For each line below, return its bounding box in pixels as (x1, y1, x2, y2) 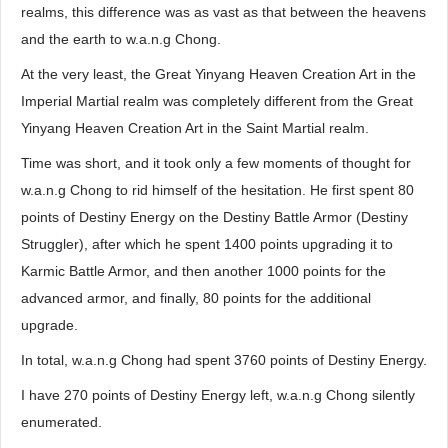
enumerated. (21, 414, 102, 430)
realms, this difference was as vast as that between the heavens (21, 4, 426, 20)
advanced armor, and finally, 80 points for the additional (21, 290, 371, 306)
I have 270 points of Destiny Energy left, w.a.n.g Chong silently (21, 387, 415, 403)
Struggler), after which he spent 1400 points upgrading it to (21, 236, 393, 252)
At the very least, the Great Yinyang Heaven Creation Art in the (21, 66, 416, 82)
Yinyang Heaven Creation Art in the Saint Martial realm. (21, 120, 369, 136)
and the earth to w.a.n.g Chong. (21, 31, 221, 47)
